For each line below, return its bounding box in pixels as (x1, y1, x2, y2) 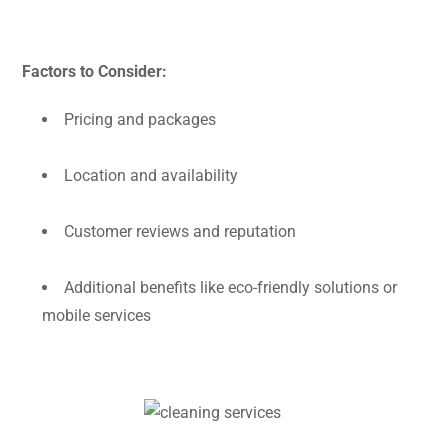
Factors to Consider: (22, 62, 167, 82)
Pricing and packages (64, 110, 216, 130)
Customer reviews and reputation (64, 222, 296, 242)
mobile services (42, 306, 151, 326)
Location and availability (64, 166, 238, 186)
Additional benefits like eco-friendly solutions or (64, 278, 397, 298)
